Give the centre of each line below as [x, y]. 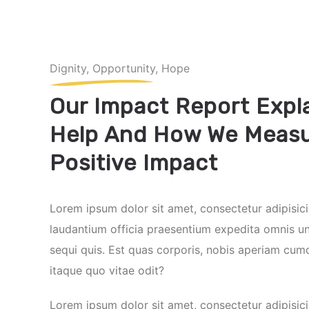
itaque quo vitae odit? [107, 270]
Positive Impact [134, 163]
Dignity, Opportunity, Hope [120, 68]
